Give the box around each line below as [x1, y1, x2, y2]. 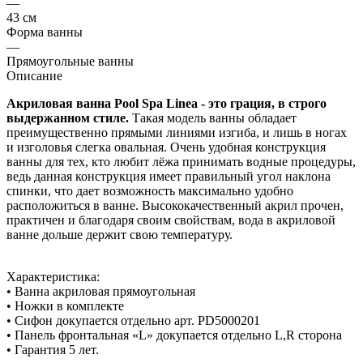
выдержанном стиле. [6, 110, 129, 125]
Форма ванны [6, 24, 83, 39]
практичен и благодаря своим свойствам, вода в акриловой [6, 212, 335, 227]
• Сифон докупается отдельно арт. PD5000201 [6, 313, 260, 327]
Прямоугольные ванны [6, 53, 134, 68]
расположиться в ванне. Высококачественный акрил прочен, [6, 198, 344, 212]
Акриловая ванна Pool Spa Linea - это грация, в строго [6, 96, 327, 110]
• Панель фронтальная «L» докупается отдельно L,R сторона [6, 327, 345, 342]
